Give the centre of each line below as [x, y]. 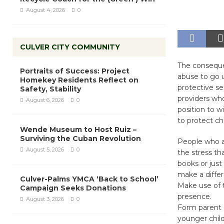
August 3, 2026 [45, 199]
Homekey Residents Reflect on [79, 80]
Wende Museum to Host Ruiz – [78, 129]
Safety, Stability [50, 89]
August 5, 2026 [45, 149]
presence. [194, 196]
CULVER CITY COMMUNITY [70, 47]
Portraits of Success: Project [75, 71]
